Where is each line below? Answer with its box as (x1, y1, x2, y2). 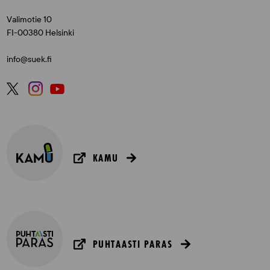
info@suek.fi (7, 54, 52, 64)
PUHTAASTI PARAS (89, 237, 176, 251)
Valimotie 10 (7, 14, 52, 25)
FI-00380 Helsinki (7, 28, 75, 38)
